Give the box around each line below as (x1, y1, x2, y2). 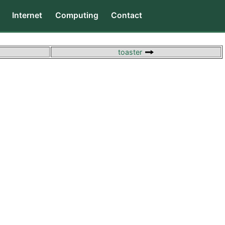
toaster (118, 47, 144, 56)
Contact (111, 11, 143, 21)
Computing (55, 11, 98, 21)
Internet (12, 11, 43, 21)
